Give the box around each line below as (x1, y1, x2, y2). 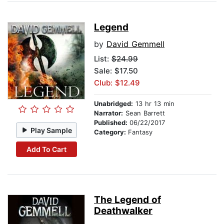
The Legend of (94, 194, 161, 206)
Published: (94, 118, 129, 127)
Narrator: (94, 109, 123, 117)
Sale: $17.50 (94, 66, 138, 76)
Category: (94, 128, 128, 136)
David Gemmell (106, 39, 164, 49)
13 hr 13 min (133, 99, 174, 108)
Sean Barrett (123, 109, 165, 117)
